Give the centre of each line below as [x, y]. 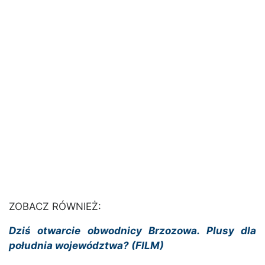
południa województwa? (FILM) [86, 246]
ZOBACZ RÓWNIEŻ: [55, 207]
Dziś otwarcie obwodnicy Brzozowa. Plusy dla [132, 231]
